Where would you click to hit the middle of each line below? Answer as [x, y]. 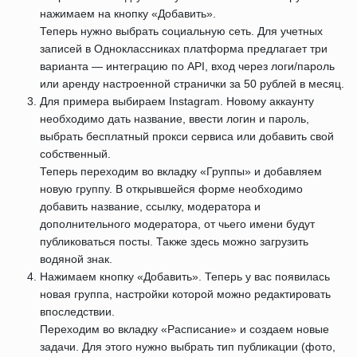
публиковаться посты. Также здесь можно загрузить [174, 242]
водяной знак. [76, 259]
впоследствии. [77, 312]
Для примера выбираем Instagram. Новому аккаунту [177, 102]
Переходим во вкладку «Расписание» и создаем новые [184, 330]
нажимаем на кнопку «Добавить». [128, 14]
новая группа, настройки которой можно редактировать [185, 294]
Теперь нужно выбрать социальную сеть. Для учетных [181, 31]
